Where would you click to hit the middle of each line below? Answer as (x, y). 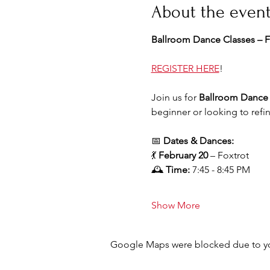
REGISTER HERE (185, 68)
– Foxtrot (228, 155)
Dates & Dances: (198, 140)
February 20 (183, 155)
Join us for (175, 97)
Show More (175, 205)
